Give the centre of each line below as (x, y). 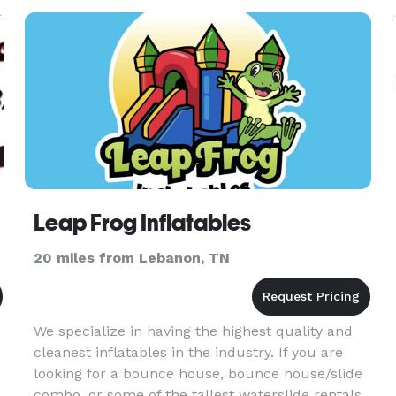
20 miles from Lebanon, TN (131, 258)
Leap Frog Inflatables (142, 223)
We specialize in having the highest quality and (193, 331)
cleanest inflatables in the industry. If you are (188, 352)
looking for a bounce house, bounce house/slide (198, 373)
